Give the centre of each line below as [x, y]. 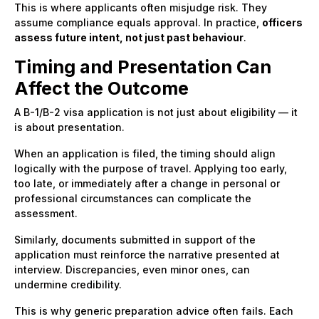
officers [282, 22]
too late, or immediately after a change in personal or [147, 183]
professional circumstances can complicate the [133, 198]
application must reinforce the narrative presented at [147, 254]
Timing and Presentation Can [143, 67]
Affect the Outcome [101, 88]
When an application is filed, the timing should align [145, 153]
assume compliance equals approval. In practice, [138, 22]
